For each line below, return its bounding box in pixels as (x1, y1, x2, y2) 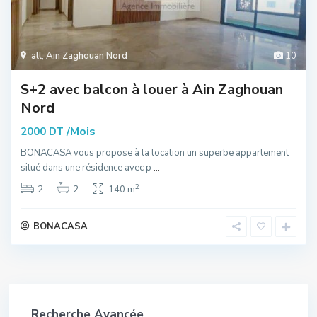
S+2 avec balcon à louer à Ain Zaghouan (21, 79, 283, 99)
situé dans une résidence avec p (21, 161, 154, 174)
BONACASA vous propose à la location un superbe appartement (21, 146, 289, 159)
